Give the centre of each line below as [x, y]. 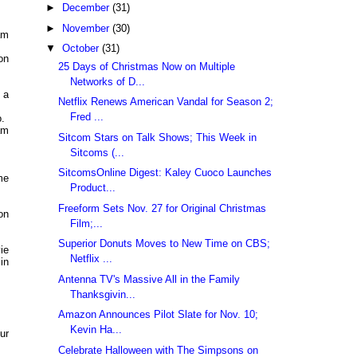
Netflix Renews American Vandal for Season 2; [166, 102]
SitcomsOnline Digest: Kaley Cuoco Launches [165, 173]
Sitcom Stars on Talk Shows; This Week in [158, 137]
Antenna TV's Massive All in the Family [149, 279]
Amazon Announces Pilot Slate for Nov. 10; [159, 315]
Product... [93, 188]
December [87, 8]
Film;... [87, 223]
